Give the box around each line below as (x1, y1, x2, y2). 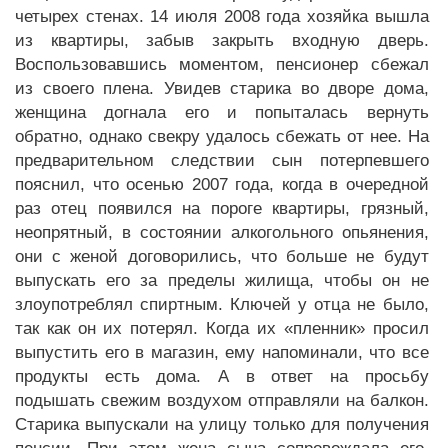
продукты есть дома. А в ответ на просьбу (15, 367, 429, 386)
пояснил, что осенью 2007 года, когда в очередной (15, 175, 429, 194)
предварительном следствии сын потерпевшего (15, 151, 429, 170)
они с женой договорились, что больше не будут (15, 247, 429, 266)
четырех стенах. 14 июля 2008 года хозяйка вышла (15, 7, 429, 26)
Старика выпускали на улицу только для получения (15, 415, 429, 434)
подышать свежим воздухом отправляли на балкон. (15, 391, 429, 410)
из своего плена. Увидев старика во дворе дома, (15, 79, 429, 98)
